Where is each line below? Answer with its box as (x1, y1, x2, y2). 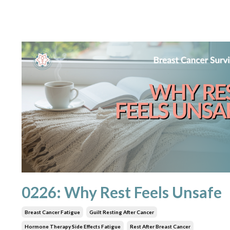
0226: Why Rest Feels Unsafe (22, 183, 222, 202)
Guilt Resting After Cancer (89, 209, 154, 216)
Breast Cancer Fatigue (25, 209, 80, 216)
